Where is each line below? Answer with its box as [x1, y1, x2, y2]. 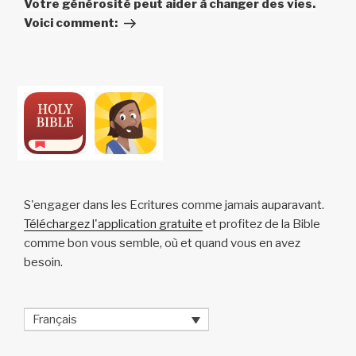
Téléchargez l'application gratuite [24, 217, 203, 232]
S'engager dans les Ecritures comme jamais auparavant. [24, 198, 324, 213]
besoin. [24, 255, 63, 270]
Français [33, 311, 77, 327]
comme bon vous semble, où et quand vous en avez [24, 236, 300, 251]
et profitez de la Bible [203, 217, 320, 232]
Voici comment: [24, 16, 118, 31]
